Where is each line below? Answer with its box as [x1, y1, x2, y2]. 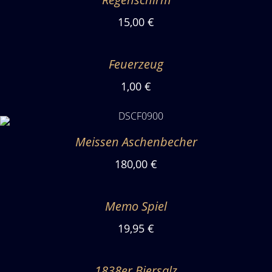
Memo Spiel [105, 198, 167, 214]
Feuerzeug [109, 56, 163, 72]
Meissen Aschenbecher [75, 134, 197, 150]
